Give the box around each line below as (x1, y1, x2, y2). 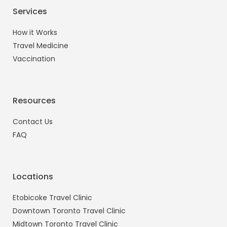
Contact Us (13, 117, 53, 127)
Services (13, 6, 47, 18)
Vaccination (13, 54, 55, 64)
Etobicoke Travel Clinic (13, 193, 92, 203)
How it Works (13, 27, 57, 38)
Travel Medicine (13, 41, 68, 51)
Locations (13, 171, 53, 183)
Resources (13, 95, 56, 107)
